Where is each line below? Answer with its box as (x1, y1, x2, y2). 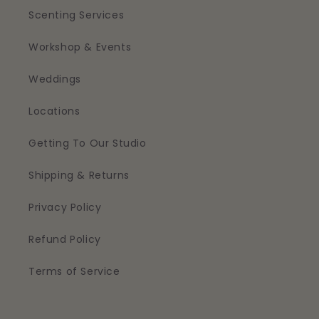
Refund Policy (28, 232, 101, 247)
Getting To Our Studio (28, 136, 147, 151)
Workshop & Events (28, 40, 132, 55)
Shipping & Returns (28, 168, 130, 183)
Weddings (28, 72, 81, 87)
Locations (28, 104, 80, 119)
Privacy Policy (28, 200, 102, 215)
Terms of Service (28, 264, 120, 279)
